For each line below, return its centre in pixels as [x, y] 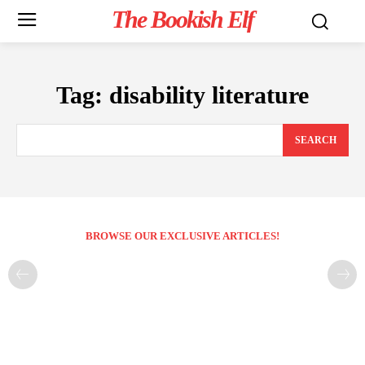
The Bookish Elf [182, 19]
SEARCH [316, 141]
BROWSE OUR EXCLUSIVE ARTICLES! [182, 236]
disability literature [209, 95]
